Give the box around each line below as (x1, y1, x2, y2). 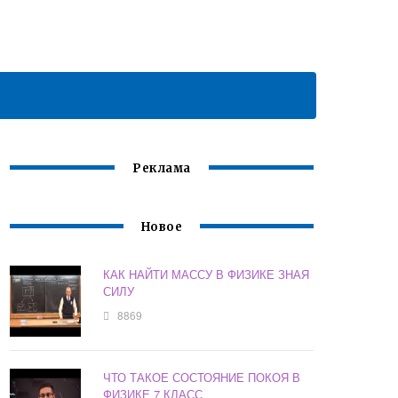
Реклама (132, 161, 191, 177)
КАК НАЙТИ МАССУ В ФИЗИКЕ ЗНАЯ (103, 266, 310, 283)
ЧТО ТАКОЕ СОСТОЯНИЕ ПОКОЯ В (103, 369, 301, 386)
